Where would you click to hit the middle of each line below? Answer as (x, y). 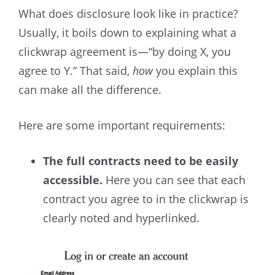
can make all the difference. (90, 90)
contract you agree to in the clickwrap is (146, 199)
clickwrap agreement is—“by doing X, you (125, 52)
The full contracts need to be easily (141, 161)
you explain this (197, 71)
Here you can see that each (174, 180)
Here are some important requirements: (122, 126)
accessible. (73, 180)
